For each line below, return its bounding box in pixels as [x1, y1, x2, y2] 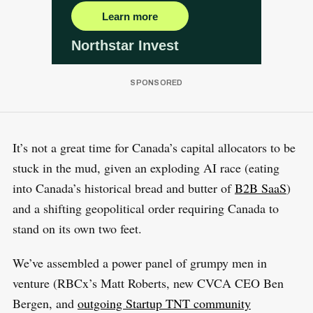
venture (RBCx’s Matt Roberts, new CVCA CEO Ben [12, 275, 284, 292]
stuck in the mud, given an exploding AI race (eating [12, 159, 279, 177]
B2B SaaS [234, 180, 286, 197]
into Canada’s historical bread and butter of [12, 180, 235, 197]
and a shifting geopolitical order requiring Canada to [12, 200, 279, 217]
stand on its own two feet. [12, 220, 142, 238]
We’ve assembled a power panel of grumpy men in [12, 254, 267, 272]
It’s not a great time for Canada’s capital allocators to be [12, 139, 296, 156]
